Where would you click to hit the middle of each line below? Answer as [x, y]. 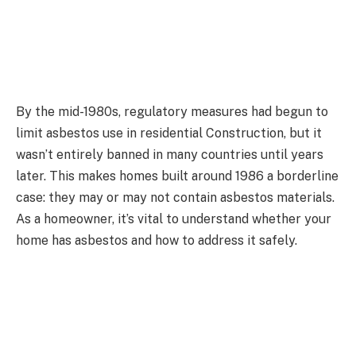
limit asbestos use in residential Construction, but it [169, 133]
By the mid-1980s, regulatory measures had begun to [172, 112]
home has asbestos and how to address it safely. [157, 241]
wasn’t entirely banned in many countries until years [170, 155]
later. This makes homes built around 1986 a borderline [177, 176]
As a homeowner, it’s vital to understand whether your [174, 219]
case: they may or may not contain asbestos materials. [175, 198]
